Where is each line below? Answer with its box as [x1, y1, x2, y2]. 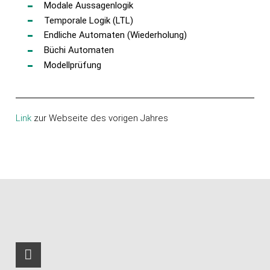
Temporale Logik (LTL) [44, 14, 134, 26]
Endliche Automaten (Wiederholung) [44, 30, 187, 41]
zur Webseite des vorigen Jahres [31, 112, 169, 124]
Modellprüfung [44, 59, 102, 71]
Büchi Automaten [44, 45, 115, 56]
